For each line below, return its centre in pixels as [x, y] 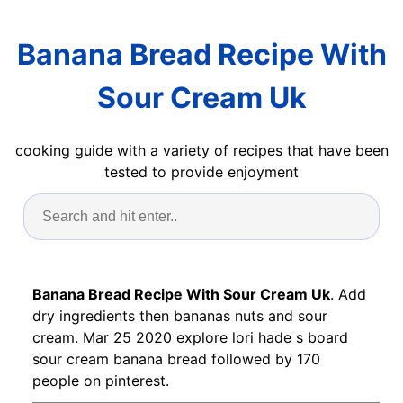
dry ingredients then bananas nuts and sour [180, 315]
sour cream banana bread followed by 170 [176, 358]
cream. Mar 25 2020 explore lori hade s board [190, 337]
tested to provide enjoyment [201, 171]
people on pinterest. [101, 380]
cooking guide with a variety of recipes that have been [201, 150]
